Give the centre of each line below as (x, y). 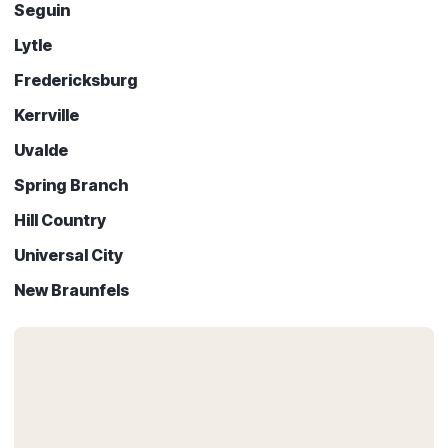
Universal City (68, 254)
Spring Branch (71, 184)
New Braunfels (71, 289)
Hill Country (60, 219)
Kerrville (46, 114)
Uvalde (41, 149)
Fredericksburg (76, 79)
